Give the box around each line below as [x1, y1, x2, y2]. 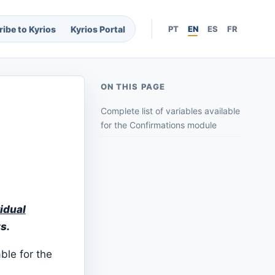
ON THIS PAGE [101, 82, 165, 92]
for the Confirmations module [101, 120, 217, 131]
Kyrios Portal [71, 23, 126, 34]
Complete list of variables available [101, 106, 241, 117]
